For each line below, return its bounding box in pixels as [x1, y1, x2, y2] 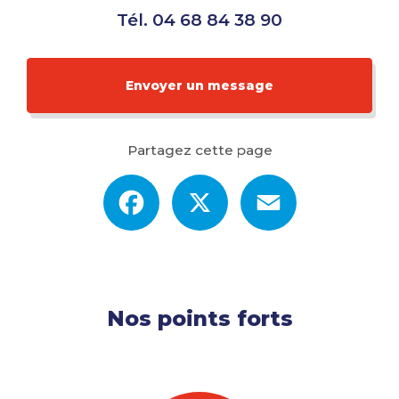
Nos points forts [106, 305, 293, 331]
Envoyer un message [126, 77, 273, 94]
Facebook [159, 173, 221, 190]
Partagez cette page [126, 141, 273, 159]
